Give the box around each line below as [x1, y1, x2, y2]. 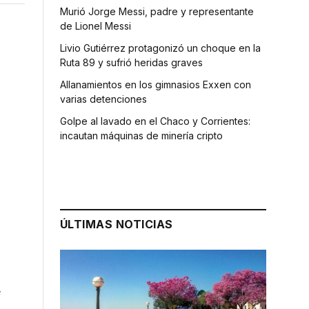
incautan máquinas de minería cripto [60, 129, 223, 141]
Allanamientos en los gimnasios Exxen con [60, 78, 251, 90]
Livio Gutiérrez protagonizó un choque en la [60, 41, 261, 54]
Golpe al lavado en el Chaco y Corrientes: [60, 114, 250, 127]
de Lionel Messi [60, 19, 131, 32]
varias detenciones [60, 92, 147, 105]
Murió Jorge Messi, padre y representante [60, 5, 254, 17]
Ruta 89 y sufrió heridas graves [60, 56, 203, 68]
